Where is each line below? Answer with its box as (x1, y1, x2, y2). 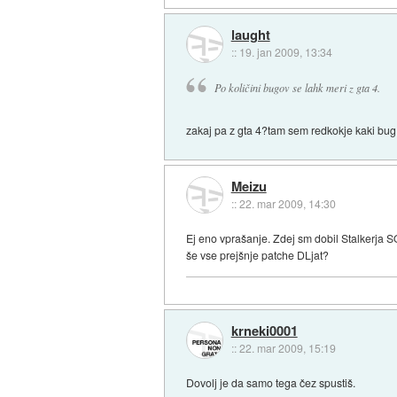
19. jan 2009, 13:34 (238, 44, 332, 60)
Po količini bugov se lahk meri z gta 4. (214, 80, 380, 95)
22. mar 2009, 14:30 (238, 196, 336, 212)
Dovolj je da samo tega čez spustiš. (186, 375, 356, 391)
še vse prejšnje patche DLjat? (186, 246, 330, 262)
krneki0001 (230, 321, 298, 341)
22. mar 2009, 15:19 (238, 340, 336, 356)
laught (230, 25, 270, 45)
